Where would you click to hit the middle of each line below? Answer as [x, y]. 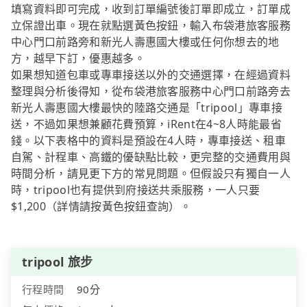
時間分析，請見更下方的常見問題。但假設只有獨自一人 [151, 173]
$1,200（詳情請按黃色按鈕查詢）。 [101, 206]
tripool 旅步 [58, 261]
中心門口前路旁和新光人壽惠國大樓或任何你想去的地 [145, 41]
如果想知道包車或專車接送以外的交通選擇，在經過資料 [151, 74]
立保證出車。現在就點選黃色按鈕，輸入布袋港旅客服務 [151, 25]
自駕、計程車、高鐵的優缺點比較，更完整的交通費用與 [151, 157]
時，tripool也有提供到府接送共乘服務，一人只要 [136, 189]
